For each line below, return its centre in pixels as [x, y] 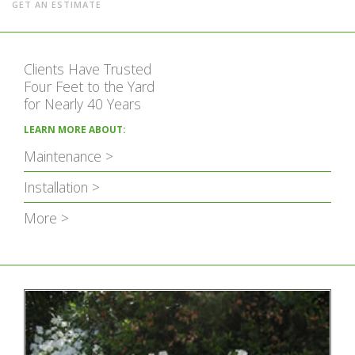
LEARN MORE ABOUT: [74, 130]
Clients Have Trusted [88, 69]
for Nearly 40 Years [82, 104]
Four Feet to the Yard [89, 87]
